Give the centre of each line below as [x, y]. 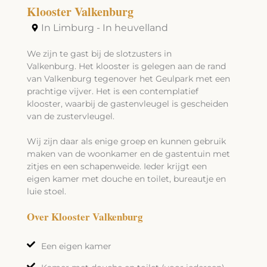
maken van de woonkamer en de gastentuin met [128, 153]
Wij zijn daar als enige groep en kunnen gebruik [126, 141]
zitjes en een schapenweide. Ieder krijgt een [117, 166]
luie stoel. [46, 191]
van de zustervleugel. [70, 116]
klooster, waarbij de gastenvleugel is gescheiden [127, 103]
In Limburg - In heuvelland [104, 27]
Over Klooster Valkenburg [85, 216]
